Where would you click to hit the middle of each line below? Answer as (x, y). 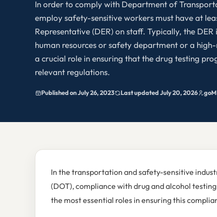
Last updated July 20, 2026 (159, 93)
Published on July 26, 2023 (78, 93)
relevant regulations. (72, 72)
